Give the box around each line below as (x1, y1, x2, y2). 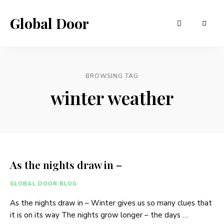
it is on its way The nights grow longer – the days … (10, 210, 188, 220)
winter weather (50, 85, 173, 109)
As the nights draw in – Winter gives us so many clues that (10, 198, 212, 208)
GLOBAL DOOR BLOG (10, 180, 77, 187)
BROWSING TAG (85, 72, 138, 80)
